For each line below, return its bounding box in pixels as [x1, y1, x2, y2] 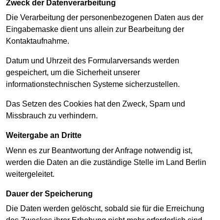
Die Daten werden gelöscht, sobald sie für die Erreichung [6, 204, 204, 213]
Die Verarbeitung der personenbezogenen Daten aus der [6, 13, 203, 22]
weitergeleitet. [6, 169, 55, 178]
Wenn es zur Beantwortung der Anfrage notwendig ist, [6, 146, 192, 155]
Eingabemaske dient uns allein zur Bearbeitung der [6, 25, 184, 34]
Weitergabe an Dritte [13, 131, 82, 140]
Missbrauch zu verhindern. [6, 111, 98, 120]
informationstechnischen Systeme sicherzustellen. [6, 80, 180, 89]
